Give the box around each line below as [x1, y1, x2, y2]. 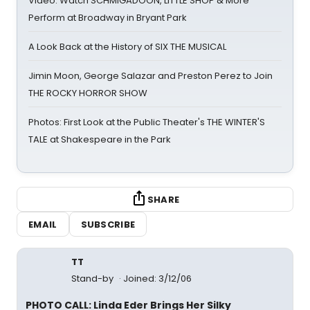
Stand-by [71, 272, 116, 285]
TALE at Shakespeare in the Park [28, 133, 171, 146]
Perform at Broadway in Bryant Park [28, 11, 187, 24]
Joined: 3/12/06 [123, 272, 192, 285]
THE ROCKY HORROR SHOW [28, 86, 147, 100]
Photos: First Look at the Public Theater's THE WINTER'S [28, 116, 265, 129]
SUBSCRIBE [80, 217, 136, 231]
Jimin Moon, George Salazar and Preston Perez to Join [28, 69, 273, 82]
